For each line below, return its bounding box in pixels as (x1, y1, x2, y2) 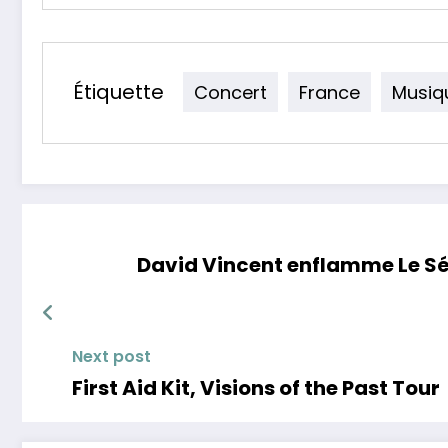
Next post (72, 344, 151, 368)
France (299, 79, 360, 105)
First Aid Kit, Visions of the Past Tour (72, 373, 444, 402)
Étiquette (73, 77, 164, 106)
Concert (194, 79, 267, 105)
